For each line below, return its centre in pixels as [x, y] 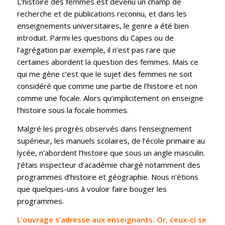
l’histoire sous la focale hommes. [73, 110]
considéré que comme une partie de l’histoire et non [107, 86]
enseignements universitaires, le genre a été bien [103, 26]
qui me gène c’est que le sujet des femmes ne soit [104, 74]
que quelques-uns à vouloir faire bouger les [92, 189]
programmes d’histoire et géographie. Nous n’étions [107, 177]
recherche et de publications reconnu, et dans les [102, 14]
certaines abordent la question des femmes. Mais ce [107, 62]
